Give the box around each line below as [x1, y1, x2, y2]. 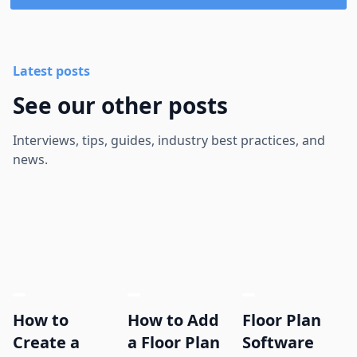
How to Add [127, 309, 219, 331]
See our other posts [13, 89, 228, 120]
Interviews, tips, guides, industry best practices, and [13, 131, 325, 149]
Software [242, 331, 314, 354]
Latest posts [13, 61, 90, 80]
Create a [13, 331, 80, 354]
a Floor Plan [127, 331, 220, 354]
